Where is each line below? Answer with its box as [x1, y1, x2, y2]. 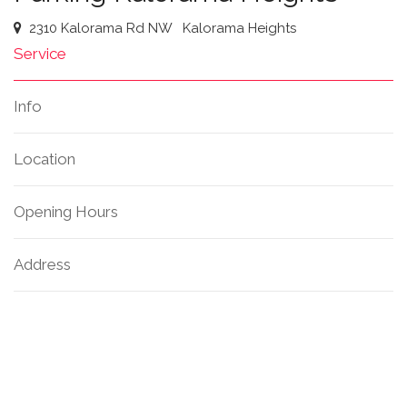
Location [14, 150, 75, 168]
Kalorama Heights [183, 20, 296, 36]
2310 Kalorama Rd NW [29, 20, 175, 36]
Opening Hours [14, 203, 118, 221]
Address [14, 255, 71, 273]
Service [14, 45, 66, 63]
